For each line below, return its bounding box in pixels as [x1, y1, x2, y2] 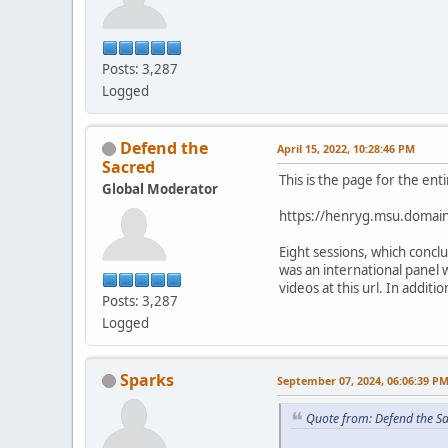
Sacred [102, 155, 155, 178]
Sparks [120, 368, 174, 391]
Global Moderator [102, 179, 218, 198]
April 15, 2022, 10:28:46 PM [277, 140, 415, 156]
